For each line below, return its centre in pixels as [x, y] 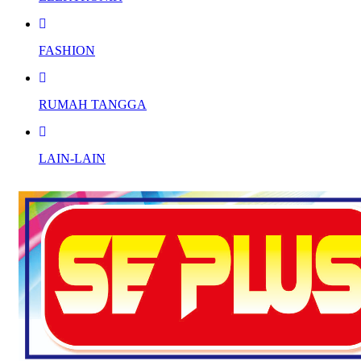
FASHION [67, 50]
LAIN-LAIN [72, 158]
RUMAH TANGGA [93, 104]
